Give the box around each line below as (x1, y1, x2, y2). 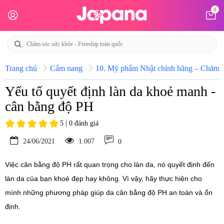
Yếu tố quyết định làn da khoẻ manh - (5, 83, 215, 99)
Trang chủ (5, 64, 37, 72)
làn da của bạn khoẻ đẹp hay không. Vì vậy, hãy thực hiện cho (5, 174, 202, 182)
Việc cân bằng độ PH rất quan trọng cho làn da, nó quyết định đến (5, 160, 214, 168)
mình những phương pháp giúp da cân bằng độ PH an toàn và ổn (5, 188, 212, 196)
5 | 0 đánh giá (60, 119, 98, 127)
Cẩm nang (50, 64, 82, 72)
